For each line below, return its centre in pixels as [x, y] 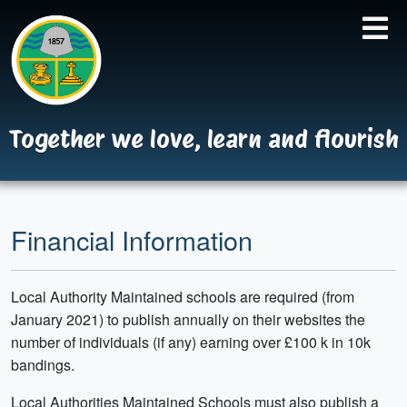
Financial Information [132, 239]
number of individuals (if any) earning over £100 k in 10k [191, 342]
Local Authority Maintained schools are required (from [183, 297]
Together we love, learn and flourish [203, 139]
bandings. [43, 365]
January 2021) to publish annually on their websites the [188, 319]
